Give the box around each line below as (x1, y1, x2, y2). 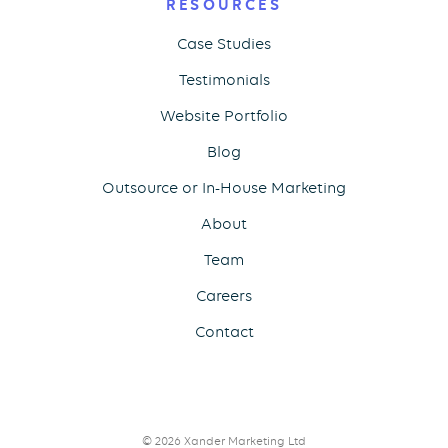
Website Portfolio (160, 107, 288, 126)
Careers (196, 287, 252, 306)
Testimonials (178, 71, 270, 90)
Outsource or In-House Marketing (102, 179, 346, 198)
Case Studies (177, 35, 271, 54)
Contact (194, 323, 254, 342)
